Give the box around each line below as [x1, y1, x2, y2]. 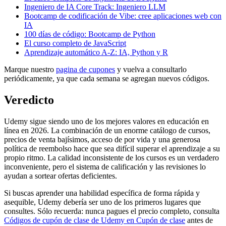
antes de [185, 215, 213, 224]
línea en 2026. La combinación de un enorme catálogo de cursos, [4, 126, 210, 135]
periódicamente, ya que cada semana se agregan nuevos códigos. [4, 74, 209, 83]
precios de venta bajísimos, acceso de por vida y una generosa [4, 135, 200, 144]
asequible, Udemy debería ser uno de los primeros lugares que [4, 197, 201, 206]
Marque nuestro [4, 65, 56, 74]
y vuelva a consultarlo [115, 65, 187, 74]
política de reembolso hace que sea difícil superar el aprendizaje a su [4, 144, 220, 153]
